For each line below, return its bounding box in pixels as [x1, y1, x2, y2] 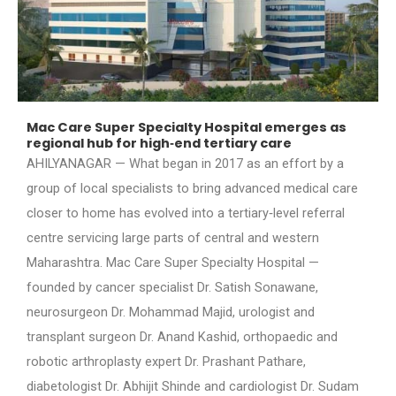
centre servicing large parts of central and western [27, 229, 319, 246]
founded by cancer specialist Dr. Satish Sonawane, [27, 278, 318, 295]
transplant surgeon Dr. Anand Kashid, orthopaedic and [27, 328, 338, 345]
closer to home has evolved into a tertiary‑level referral [27, 204, 345, 221]
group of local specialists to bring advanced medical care [27, 179, 358, 196]
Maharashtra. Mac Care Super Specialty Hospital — [27, 254, 319, 270]
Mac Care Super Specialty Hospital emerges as [27, 118, 346, 136]
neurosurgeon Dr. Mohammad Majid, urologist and [27, 303, 315, 320]
